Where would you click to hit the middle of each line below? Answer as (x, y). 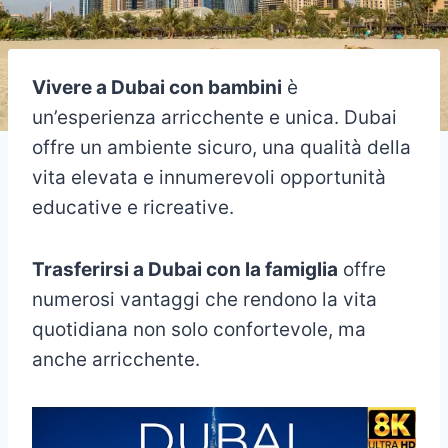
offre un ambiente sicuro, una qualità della (221, 147)
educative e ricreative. (133, 207)
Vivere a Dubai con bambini (157, 87)
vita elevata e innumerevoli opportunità (209, 177)
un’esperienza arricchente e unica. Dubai (214, 117)
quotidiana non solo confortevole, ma (199, 329)
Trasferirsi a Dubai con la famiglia (185, 269)
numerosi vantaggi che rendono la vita (204, 299)
